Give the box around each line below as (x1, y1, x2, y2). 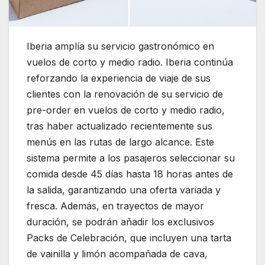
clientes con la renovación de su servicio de (27, 88, 223, 100)
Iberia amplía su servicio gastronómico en (27, 40, 214, 52)
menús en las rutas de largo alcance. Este (27, 135, 214, 148)
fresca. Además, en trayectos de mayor (27, 199, 204, 212)
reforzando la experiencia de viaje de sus (27, 72, 211, 84)
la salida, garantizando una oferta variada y (27, 183, 221, 196)
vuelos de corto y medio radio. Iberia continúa (27, 56, 233, 68)
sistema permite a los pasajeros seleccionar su (27, 151, 235, 164)
